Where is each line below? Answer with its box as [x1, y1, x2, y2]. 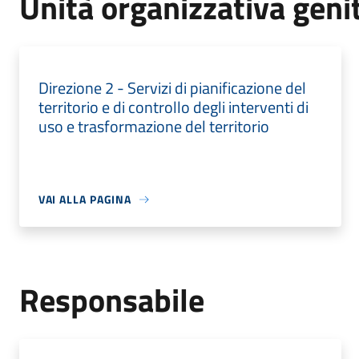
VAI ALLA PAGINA [38, 191, 132, 208]
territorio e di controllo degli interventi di [38, 95, 309, 119]
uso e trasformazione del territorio [38, 114, 269, 139]
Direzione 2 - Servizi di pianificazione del [38, 75, 306, 100]
